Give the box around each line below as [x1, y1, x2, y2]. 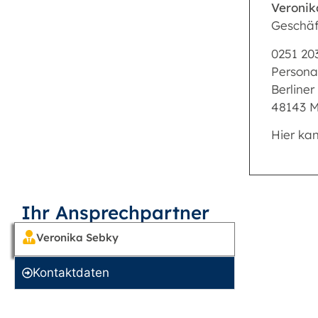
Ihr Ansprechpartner [21, 201, 209, 225]
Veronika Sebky [36, 231, 119, 245]
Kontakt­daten [33, 265, 109, 280]
